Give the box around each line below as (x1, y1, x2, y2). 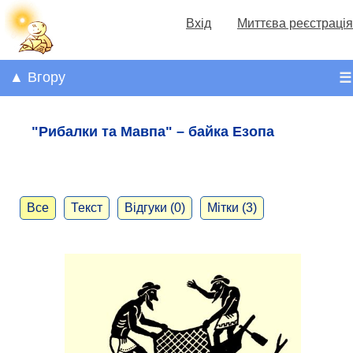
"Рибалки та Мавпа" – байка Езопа (32, 123, 274, 139)
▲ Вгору (9, 69, 65, 86)
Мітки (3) (207, 200, 257, 214)
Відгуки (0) (124, 200, 185, 214)
